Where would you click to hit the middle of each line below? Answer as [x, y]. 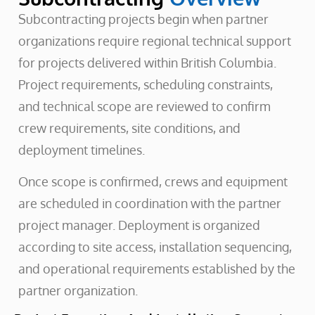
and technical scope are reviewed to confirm [144, 106]
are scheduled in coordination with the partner [149, 204]
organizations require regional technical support [154, 40]
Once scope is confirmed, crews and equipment [153, 182]
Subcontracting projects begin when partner [143, 19]
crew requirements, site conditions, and [129, 128]
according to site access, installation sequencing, [155, 247]
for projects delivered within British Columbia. [147, 62]
